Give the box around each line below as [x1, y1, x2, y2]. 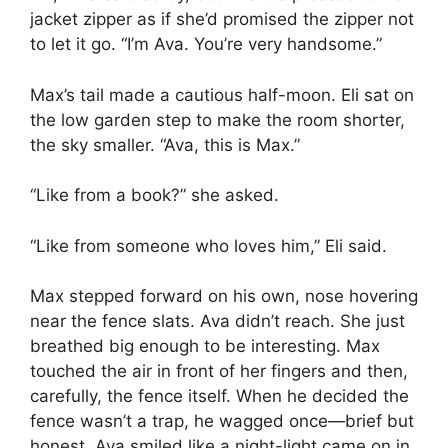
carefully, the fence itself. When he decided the [30, 386, 409, 407]
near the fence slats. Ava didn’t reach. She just [30, 311, 405, 332]
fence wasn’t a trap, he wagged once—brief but [30, 411, 414, 432]
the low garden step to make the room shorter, [30, 109, 405, 130]
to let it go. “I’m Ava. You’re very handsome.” [30, 34, 382, 55]
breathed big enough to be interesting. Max [30, 336, 380, 357]
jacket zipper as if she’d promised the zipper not [30, 9, 414, 30]
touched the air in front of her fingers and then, [30, 361, 408, 382]
